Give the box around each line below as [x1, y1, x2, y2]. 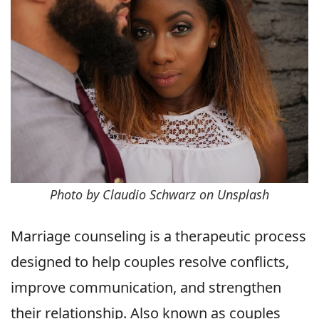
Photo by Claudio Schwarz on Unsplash [50, 186, 269, 204]
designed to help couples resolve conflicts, [11, 252, 289, 272]
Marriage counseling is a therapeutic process [11, 226, 306, 246]
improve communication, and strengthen [11, 278, 281, 298]
